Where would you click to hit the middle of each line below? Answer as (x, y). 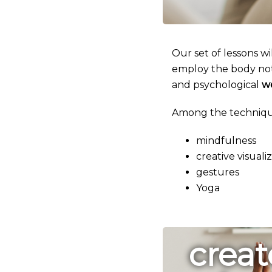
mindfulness (226, 141)
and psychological (217, 85)
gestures (218, 172)
